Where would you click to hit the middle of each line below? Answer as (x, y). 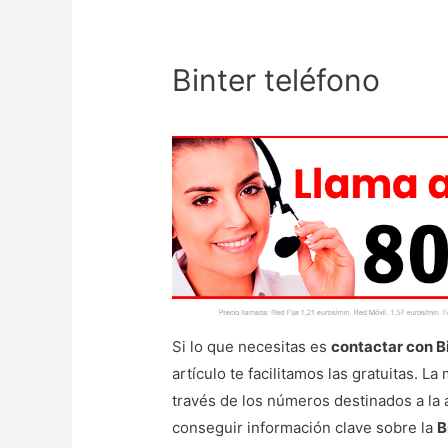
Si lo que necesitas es (252, 347)
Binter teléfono (276, 80)
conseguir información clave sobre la (305, 428)
